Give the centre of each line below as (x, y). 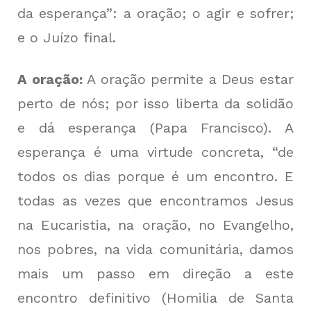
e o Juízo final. (67, 38)
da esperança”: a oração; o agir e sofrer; (155, 14)
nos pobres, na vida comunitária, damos (155, 250)
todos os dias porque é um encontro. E (155, 177)
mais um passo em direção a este (155, 274)
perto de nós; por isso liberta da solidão (155, 104)
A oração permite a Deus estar (188, 79)
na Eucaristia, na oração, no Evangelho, (155, 225)
